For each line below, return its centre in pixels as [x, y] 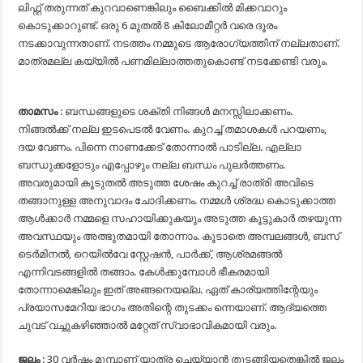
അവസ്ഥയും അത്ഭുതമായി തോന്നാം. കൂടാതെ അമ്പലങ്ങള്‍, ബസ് [179, 236]
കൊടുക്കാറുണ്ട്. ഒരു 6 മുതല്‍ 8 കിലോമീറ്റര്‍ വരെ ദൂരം [148, 26]
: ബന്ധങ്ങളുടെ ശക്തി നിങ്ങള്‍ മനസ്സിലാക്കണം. [175, 111]
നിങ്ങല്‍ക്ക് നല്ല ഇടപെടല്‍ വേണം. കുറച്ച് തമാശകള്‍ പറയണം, [173, 129]
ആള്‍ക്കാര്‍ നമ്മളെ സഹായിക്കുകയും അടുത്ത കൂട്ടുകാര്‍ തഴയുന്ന [180, 218]
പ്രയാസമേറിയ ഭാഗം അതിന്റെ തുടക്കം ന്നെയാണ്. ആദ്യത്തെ [173, 307]
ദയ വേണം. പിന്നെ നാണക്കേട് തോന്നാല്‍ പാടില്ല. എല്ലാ [160, 147]
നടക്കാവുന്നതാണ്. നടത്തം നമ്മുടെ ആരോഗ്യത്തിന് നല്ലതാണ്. [179, 43]
